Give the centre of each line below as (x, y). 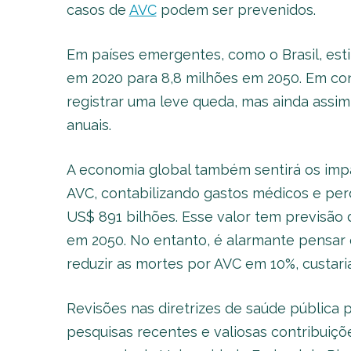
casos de (98, 10)
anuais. (89, 125)
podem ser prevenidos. (236, 10)
